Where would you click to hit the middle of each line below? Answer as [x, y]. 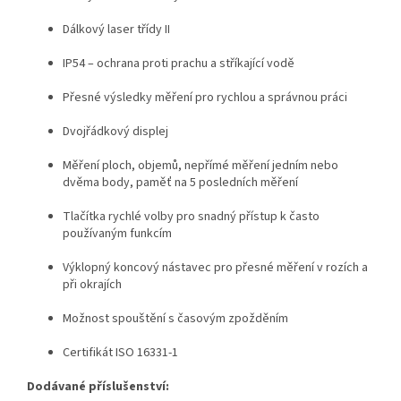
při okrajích [92, 284]
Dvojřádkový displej [115, 131]
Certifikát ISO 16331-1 [120, 352]
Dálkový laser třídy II [116, 29]
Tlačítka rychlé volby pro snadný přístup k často [191, 216]
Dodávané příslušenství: [98, 386]
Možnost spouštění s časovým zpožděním [175, 318]
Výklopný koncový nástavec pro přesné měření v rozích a [215, 267]
